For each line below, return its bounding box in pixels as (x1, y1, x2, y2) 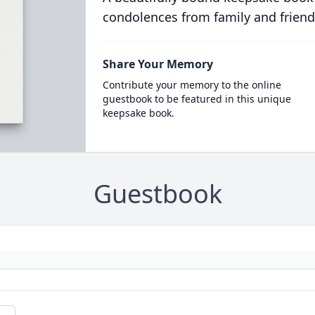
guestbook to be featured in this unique (102, 92, 291, 105)
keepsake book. (102, 106, 174, 120)
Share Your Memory (102, 56, 213, 72)
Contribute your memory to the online (102, 78, 281, 91)
